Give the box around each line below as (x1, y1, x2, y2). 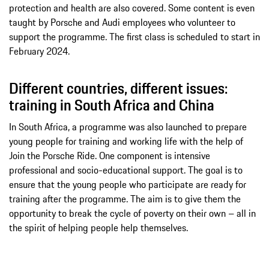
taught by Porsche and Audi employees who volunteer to (9, 14, 235, 29)
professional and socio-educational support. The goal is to (9, 162, 243, 177)
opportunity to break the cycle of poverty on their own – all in (9, 205, 256, 220)
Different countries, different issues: (9, 76, 228, 100)
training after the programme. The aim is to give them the (9, 191, 241, 206)
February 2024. (9, 43, 70, 58)
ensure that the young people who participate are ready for (9, 177, 246, 192)
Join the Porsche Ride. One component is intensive (9, 148, 210, 163)
